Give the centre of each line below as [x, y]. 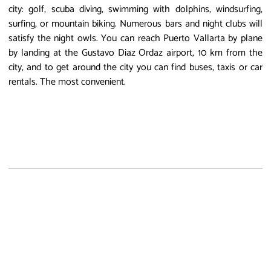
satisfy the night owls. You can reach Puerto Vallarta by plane [135, 38]
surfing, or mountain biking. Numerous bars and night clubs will [135, 24]
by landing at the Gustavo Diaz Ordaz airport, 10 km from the [135, 53]
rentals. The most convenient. [67, 82]
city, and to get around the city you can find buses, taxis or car [135, 67]
